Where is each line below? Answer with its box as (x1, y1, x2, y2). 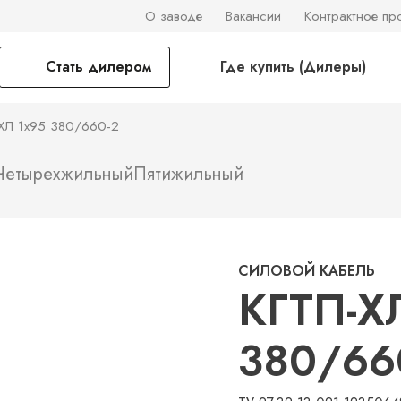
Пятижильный (133, 161, 243, 187)
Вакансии (226, 6, 281, 26)
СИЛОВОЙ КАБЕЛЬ (238, 260, 375, 281)
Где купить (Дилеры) (220, 56, 366, 77)
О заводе (145, 6, 202, 26)
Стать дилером (46, 56, 151, 77)
